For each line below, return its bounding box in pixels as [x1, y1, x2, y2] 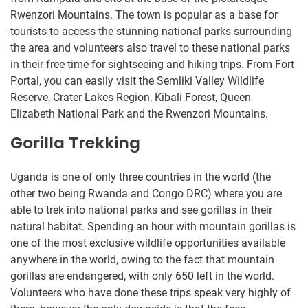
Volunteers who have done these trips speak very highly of [10, 285, 291, 299]
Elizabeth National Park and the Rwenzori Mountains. [10, 107, 268, 120]
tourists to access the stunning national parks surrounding [10, 24, 292, 38]
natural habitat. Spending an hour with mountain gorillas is [10, 219, 296, 233]
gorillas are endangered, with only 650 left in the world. [10, 269, 274, 283]
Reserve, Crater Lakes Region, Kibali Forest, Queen [10, 90, 251, 104]
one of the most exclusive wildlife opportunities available [10, 236, 285, 250]
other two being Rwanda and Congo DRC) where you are [10, 186, 282, 200]
